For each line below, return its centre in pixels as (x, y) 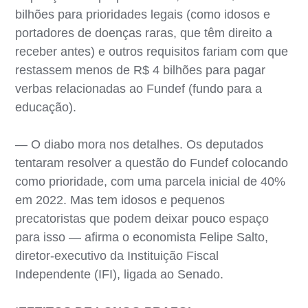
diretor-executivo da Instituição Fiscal (117, 255)
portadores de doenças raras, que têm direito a (144, 33)
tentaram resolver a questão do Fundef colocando (152, 163)
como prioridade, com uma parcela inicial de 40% (151, 181)
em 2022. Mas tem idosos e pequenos (120, 200)
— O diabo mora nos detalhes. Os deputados (140, 144)
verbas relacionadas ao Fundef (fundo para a (139, 88)
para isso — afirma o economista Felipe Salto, (142, 237)
